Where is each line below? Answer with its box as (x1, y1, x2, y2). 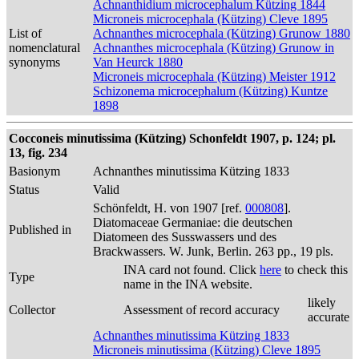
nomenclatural (9, 41, 80, 54)
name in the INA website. (123, 277, 252, 291)
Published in (9, 223, 71, 236)
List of (9, 26, 42, 40)
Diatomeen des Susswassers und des (93, 230, 276, 244)
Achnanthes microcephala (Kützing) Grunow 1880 (93, 26, 350, 40)
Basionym (9, 164, 60, 178)
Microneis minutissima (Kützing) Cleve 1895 (93, 343, 321, 357)
